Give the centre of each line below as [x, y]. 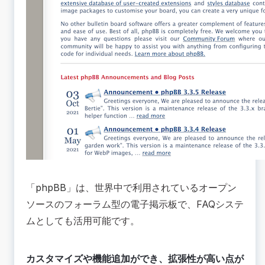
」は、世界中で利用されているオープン [151, 188]
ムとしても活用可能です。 [83, 221]
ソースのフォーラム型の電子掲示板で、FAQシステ [135, 204]
